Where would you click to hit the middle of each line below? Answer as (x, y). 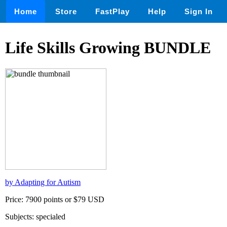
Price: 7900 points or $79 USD (55, 199)
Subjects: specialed (35, 216)
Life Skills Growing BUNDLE (108, 48)
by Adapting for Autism (43, 182)
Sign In (199, 11)
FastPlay (112, 11)
